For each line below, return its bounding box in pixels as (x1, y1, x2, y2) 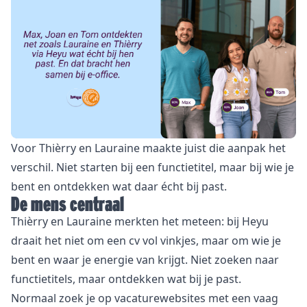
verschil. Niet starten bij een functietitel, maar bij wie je (11, 160, 294, 175)
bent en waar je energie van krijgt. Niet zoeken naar (11, 252, 279, 268)
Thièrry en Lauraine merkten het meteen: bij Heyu (11, 214, 269, 230)
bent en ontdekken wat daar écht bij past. (11, 179, 227, 195)
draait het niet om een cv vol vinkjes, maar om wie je (11, 233, 281, 249)
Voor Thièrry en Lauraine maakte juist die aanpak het (11, 140, 286, 156)
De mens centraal (11, 193, 124, 216)
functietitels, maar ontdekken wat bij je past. (11, 271, 241, 287)
